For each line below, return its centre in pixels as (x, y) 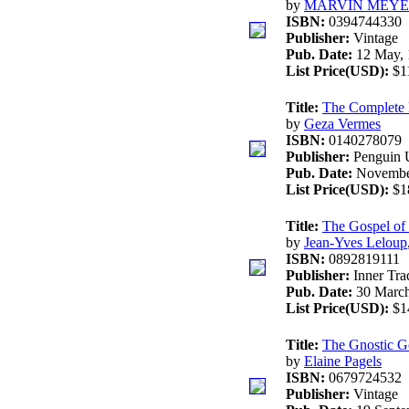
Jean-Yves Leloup (356, 243)
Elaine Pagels (343, 362)
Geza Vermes (342, 124)
